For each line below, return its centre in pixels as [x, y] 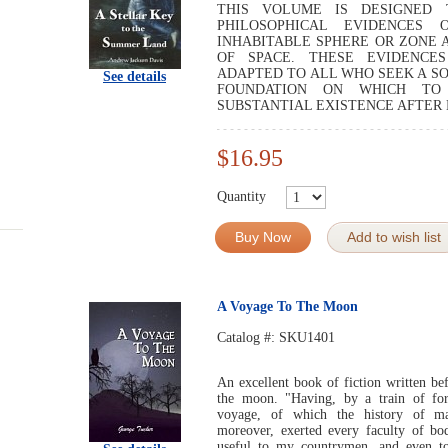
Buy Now [263, 237]
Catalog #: [248, 337]
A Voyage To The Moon [287, 306]
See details [134, 76]
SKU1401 [307, 337]
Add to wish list [394, 237]
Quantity [241, 196]
